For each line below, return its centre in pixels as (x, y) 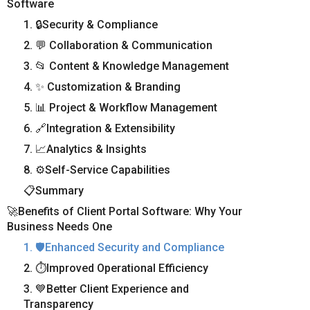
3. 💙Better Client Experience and (106, 289)
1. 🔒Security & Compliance (91, 24)
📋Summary (54, 190)
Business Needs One (60, 226)
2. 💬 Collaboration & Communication (118, 45)
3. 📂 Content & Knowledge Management (126, 66)
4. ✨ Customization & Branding (102, 86)
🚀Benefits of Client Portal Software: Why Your (125, 211)
